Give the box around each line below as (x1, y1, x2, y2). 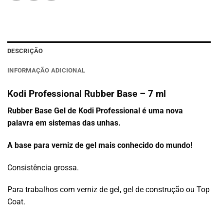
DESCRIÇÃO (7, 47, 43, 55)
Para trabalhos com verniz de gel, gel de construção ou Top (7, 185, 210, 195)
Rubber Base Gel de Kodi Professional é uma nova (7, 106, 183, 115)
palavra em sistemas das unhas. (7, 118, 121, 127)
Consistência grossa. (7, 163, 79, 172)
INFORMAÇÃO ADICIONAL (7, 67, 86, 74)
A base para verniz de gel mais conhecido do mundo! (7, 140, 192, 150)
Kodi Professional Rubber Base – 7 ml (7, 88, 166, 100)
